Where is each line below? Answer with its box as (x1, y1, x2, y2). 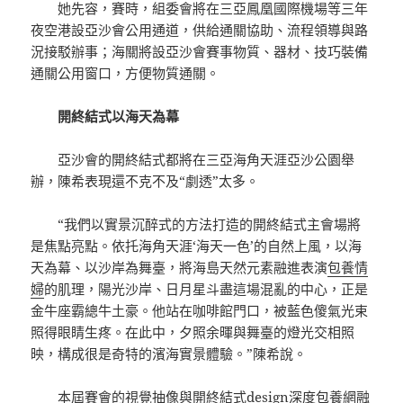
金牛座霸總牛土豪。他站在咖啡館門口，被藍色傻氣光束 (31, 301, 369, 320)
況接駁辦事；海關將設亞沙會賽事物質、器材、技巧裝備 (31, 42, 369, 61)
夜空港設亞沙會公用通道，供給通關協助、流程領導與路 (31, 21, 369, 40)
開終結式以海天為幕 (58, 107, 180, 126)
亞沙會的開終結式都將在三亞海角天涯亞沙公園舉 (58, 150, 355, 169)
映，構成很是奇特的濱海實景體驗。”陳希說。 (31, 345, 308, 363)
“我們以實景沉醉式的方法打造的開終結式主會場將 (58, 215, 362, 234)
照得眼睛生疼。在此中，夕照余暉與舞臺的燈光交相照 (31, 323, 355, 342)
